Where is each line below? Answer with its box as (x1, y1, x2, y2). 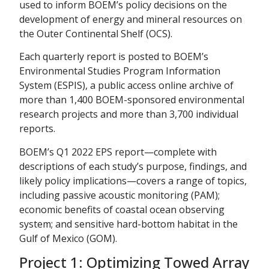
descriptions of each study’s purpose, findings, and (19, 159, 247, 173)
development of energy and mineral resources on (19, 13, 242, 26)
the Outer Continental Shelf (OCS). (19, 27, 172, 40)
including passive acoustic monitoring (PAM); (19, 188, 220, 202)
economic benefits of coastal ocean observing (19, 202, 225, 216)
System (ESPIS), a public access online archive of (19, 79, 234, 92)
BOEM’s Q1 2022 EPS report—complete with (19, 145, 217, 159)
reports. (19, 122, 55, 136)
